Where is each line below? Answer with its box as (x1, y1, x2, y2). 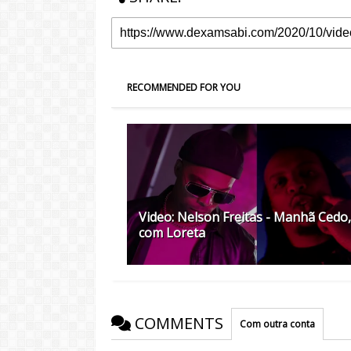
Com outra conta (240, 317, 315, 331)
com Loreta (139, 223, 205, 241)
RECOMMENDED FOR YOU (127, 80, 241, 94)
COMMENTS (135, 312, 223, 334)
